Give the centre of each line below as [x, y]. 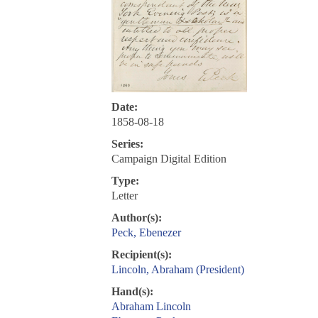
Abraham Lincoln [151, 307]
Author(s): [136, 218]
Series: [127, 144]
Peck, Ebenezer [146, 233]
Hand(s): [132, 292]
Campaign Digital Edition [169, 159]
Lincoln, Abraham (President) [177, 270]
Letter [124, 196]
